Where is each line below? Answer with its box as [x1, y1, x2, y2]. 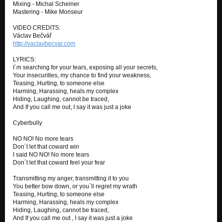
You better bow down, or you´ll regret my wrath [13, 182, 137, 190]
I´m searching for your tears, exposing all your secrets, [13, 63, 158, 71]
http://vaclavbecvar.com [13, 40, 75, 47]
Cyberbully [13, 119, 42, 126]
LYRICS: [13, 55, 36, 63]
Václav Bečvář [13, 32, 52, 39]
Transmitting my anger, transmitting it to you [13, 174, 129, 182]
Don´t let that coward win [13, 143, 79, 150]
